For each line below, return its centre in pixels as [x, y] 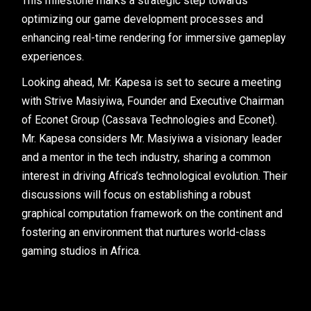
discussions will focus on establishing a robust [136, 195]
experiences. [53, 57]
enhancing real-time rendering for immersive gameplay [154, 38]
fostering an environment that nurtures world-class [144, 232]
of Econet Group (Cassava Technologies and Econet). [150, 120]
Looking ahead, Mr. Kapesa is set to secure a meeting [152, 82]
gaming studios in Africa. [82, 251]
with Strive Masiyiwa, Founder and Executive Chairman [153, 101]
